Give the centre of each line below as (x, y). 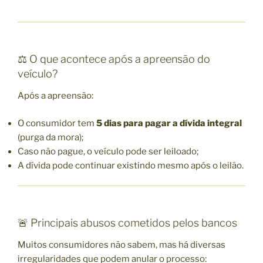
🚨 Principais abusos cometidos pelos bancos (127, 222)
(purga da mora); (50, 137)
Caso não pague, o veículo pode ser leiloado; (108, 151)
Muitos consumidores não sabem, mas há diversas (122, 245)
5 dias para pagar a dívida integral (169, 123)
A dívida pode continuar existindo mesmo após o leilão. (131, 165)
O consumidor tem (57, 123)
